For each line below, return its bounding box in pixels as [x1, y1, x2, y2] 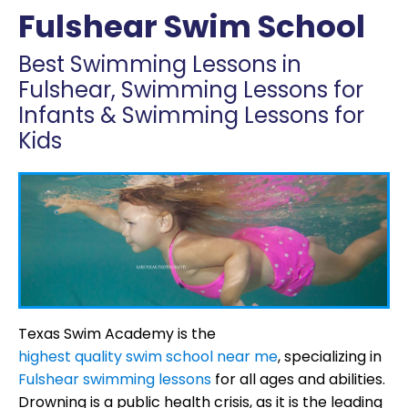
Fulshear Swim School [18, 5, 365, 49]
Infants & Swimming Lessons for [18, 100, 364, 131]
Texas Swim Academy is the [18, 322, 216, 344]
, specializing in [278, 345, 382, 367]
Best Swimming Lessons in [18, 49, 301, 80]
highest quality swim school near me [18, 345, 278, 367]
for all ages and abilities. [211, 368, 385, 390]
